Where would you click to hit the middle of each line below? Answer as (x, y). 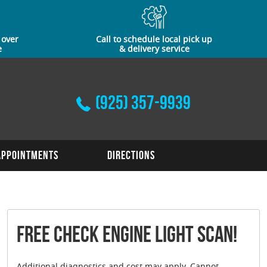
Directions (131, 155)
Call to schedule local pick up (154, 41)
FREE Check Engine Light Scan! (127, 235)
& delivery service (154, 50)
